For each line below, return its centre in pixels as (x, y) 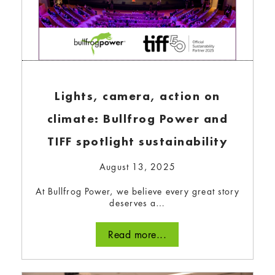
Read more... (137, 235)
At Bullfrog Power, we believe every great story (137, 191)
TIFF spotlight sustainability (137, 141)
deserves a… (137, 203)
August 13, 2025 (137, 166)
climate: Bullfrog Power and (137, 118)
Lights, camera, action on (137, 95)
